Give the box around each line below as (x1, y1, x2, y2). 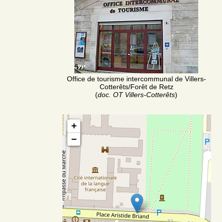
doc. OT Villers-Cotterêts (98, 90, 175, 99)
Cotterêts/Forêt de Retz (99, 82, 173, 91)
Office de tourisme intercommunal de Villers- (66, 74, 206, 83)
